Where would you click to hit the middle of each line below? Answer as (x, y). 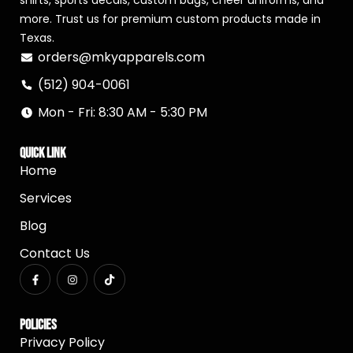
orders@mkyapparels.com (121, 57)
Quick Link (43, 153)
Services (46, 198)
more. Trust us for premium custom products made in (170, 19)
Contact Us (55, 253)
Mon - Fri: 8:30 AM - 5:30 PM (122, 112)
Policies (38, 325)
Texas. (37, 38)
